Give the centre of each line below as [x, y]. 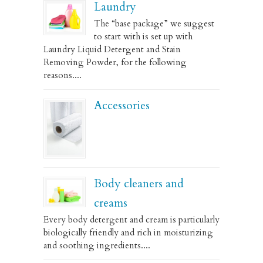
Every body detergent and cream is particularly [131, 220]
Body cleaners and [139, 184]
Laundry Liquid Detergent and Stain [112, 49]
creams [111, 203]
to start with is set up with [143, 36]
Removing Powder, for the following [115, 62]
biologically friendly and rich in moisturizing [128, 232]
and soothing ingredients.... [97, 245]
